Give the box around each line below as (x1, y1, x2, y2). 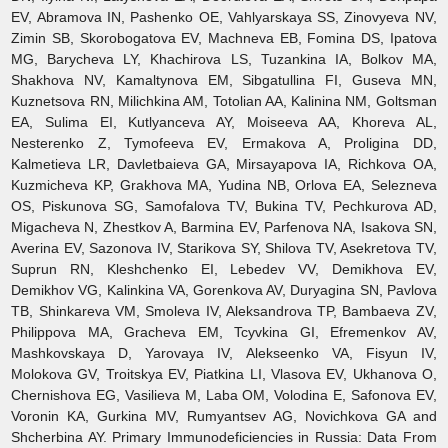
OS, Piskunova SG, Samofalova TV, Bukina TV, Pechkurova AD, (11, 197, 437, 214)
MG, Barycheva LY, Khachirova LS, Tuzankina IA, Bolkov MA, (11, 50, 437, 67)
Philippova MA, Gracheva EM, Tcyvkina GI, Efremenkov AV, (11, 323, 437, 340)
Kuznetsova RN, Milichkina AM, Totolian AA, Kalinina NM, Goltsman (11, 92, 437, 109)
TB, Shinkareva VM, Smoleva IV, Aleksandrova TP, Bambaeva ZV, (11, 302, 437, 319)
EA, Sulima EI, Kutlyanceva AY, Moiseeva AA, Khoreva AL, (11, 113, 437, 130)
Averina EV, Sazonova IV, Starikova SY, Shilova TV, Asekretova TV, (11, 239, 437, 256)
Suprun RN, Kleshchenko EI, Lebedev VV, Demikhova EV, (11, 260, 437, 277)
